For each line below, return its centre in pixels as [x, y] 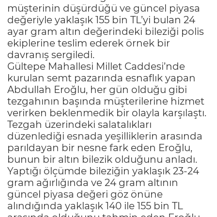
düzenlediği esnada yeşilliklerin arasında [105, 136]
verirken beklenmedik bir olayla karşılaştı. [107, 113]
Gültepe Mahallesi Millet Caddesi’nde [96, 66]
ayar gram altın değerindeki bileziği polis [106, 31]
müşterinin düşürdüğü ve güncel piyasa [104, 8]
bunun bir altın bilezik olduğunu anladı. [102, 159]
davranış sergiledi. [51, 54]
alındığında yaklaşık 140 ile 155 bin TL [95, 206]
